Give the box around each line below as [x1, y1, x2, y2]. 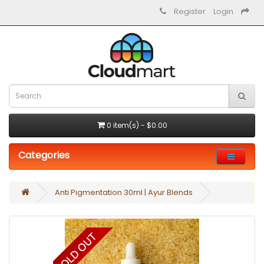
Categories [18, 148, 70, 163]
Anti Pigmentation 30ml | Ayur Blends [55, 187, 193, 199]
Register [174, 6, 206, 17]
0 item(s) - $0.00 [106, 120, 167, 131]
